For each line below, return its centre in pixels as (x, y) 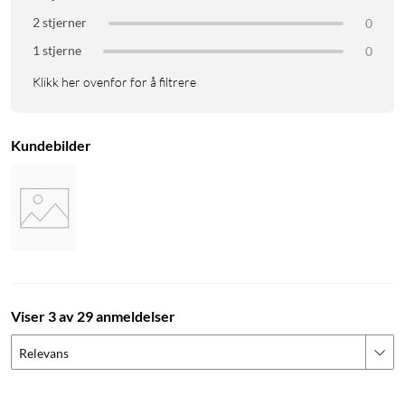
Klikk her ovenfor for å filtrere (114, 82)
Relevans (44, 353)
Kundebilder (51, 146)
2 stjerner (60, 23)
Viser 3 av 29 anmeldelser (93, 316)
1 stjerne (57, 51)
